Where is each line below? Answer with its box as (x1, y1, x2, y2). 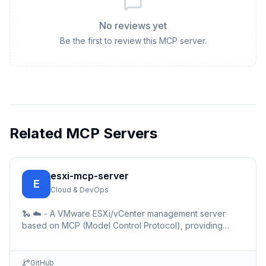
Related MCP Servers (9, 125, 157, 142)
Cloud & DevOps (50, 185, 109, 194)
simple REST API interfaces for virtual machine (22, 232, 201, 242)
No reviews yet (99, 20, 167, 31)
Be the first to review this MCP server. (59, 36, 207, 46)
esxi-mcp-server (50, 170, 129, 182)
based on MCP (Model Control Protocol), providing (22, 220, 223, 230)
